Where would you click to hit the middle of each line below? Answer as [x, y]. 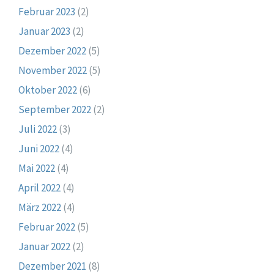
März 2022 [40, 208]
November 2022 [53, 71]
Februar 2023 [47, 12]
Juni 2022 [39, 149]
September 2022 [55, 110]
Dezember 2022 [52, 51]
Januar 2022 [44, 247]
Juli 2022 [38, 129]
